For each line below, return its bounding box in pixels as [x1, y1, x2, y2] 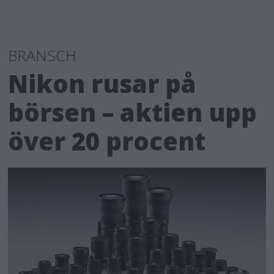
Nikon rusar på [8, 66, 197, 100]
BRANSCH [8, 45, 77, 65]
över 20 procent [8, 124, 212, 158]
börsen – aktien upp [8, 95, 257, 129]
